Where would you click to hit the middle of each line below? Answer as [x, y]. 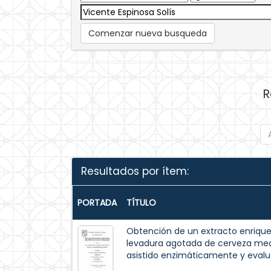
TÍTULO [141, 203]
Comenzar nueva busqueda [148, 33]
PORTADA [97, 203]
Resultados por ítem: [135, 171]
